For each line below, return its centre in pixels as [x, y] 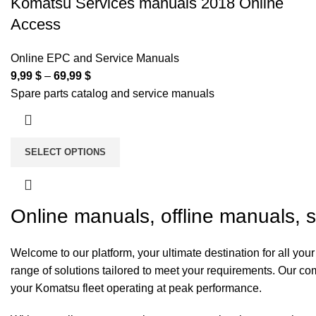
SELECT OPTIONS [65, 152]
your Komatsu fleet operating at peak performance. [136, 288]
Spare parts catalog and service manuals [113, 94]
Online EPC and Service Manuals [95, 59]
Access [36, 25]
